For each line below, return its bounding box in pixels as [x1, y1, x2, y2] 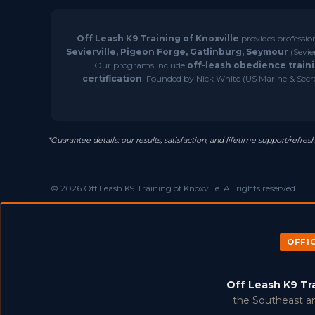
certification [82, 73, 142, 84]
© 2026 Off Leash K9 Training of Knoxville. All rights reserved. [51, 183, 297, 193]
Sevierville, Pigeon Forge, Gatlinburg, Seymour [65, 46, 288, 57]
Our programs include [94, 60, 187, 70]
